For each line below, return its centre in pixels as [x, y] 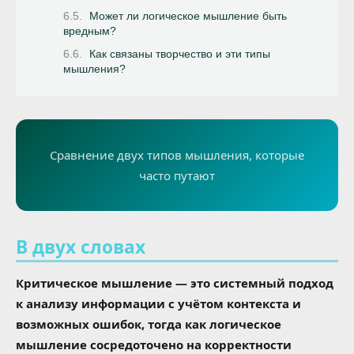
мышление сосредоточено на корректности [154, 344]
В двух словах [81, 247]
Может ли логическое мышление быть [188, 16]
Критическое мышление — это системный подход [175, 282]
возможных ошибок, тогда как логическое [149, 324]
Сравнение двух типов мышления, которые [177, 155]
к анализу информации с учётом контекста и [158, 303]
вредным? [90, 31]
